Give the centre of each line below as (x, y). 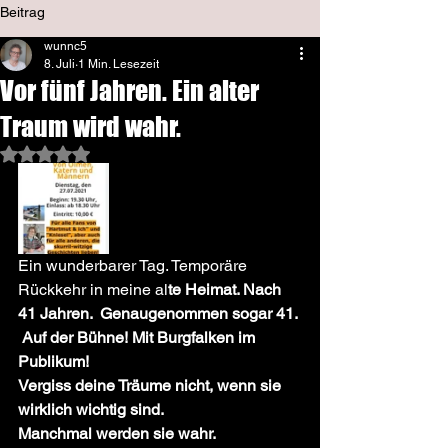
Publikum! (53, 361)
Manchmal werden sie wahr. (118, 433)
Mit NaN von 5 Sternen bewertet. (148, 153)
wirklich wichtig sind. (91, 409)
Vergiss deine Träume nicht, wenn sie (151, 385)
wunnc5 (65, 46)
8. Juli (59, 64)
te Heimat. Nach (226, 289)
